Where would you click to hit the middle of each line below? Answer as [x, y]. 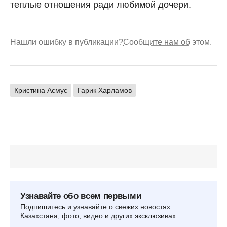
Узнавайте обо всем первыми [81, 196]
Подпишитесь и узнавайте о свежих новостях [95, 206]
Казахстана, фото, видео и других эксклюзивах [98, 216]
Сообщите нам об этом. [167, 42]
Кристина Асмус [41, 90]
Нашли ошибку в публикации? [67, 42]
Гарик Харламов [105, 90]
